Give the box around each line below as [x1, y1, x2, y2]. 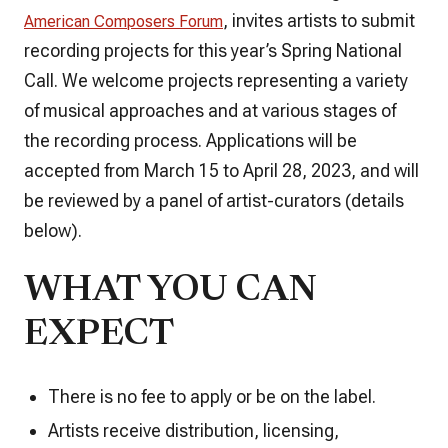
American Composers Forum [24, 11, 223, 31]
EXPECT [24, 317, 174, 354]
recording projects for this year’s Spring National [24, 39, 402, 61]
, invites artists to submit [223, 9, 415, 31]
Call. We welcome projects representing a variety [24, 69, 408, 91]
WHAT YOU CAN [24, 273, 317, 310]
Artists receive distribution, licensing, [48, 419, 339, 441]
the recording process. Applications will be [24, 129, 357, 151]
